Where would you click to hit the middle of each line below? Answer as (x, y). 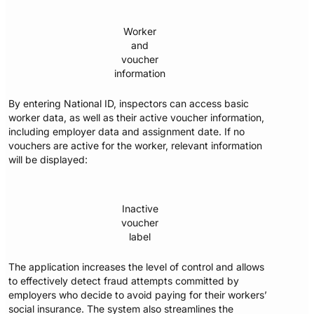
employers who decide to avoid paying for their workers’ (138, 294)
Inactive (140, 208)
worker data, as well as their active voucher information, (137, 117)
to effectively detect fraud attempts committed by (124, 280)
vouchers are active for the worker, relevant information (136, 145)
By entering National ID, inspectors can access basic (129, 103)
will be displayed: (48, 159)
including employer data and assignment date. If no (127, 131)
